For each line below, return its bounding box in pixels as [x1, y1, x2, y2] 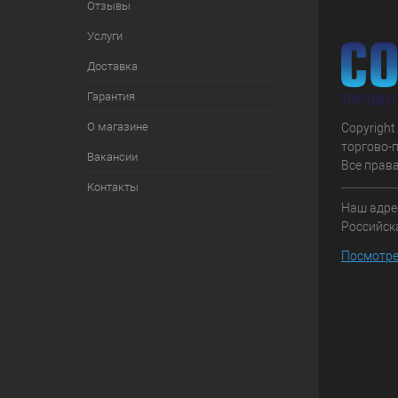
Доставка [86, 60, 138, 73]
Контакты [86, 180, 139, 194]
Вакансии [86, 150, 138, 163]
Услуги [86, 29, 123, 43]
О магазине [86, 120, 148, 133]
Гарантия [86, 90, 135, 103]
